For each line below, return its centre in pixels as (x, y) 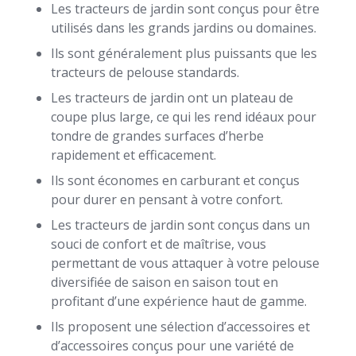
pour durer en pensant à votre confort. (167, 199)
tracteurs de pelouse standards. (145, 72)
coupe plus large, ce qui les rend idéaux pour (184, 117)
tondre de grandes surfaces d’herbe (157, 136)
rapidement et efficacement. (133, 155)
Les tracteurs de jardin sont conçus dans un (180, 225)
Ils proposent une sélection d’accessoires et (180, 327)
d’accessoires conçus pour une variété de (172, 346)
